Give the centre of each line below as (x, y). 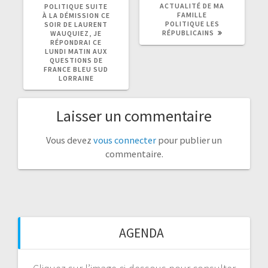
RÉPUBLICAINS (188, 32)
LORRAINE (76, 78)
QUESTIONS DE (76, 60)
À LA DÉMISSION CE (76, 15)
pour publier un (189, 140)
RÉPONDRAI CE (76, 42)
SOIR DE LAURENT (76, 24)
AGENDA (141, 233)
